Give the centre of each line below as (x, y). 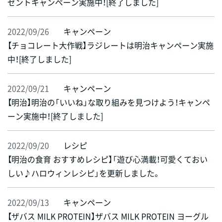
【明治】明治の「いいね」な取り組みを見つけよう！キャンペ (109, 102)
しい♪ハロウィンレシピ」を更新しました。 (84, 173)
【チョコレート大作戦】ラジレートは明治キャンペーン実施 (111, 45)
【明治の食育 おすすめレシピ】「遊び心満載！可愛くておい (108, 159)
